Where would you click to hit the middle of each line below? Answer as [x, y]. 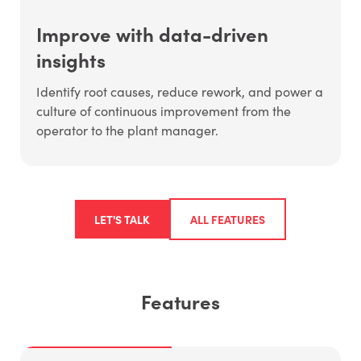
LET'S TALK [122, 220]
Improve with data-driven [152, 34]
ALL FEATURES [228, 220]
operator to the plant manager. [127, 131]
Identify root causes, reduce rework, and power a [179, 92]
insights [71, 60]
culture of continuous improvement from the [163, 111]
